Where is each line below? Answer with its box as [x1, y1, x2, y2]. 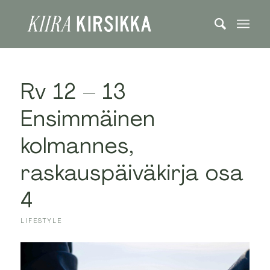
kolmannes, [20, 132, 134, 160]
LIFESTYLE [20, 216, 62, 225]
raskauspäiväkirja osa [20, 159, 243, 187]
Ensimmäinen [20, 105, 155, 133]
